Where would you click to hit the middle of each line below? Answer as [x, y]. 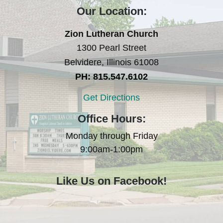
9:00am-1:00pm [111, 149]
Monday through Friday [111, 136]
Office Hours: [111, 118]
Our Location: [111, 11]
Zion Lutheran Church [111, 34]
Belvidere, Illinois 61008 [111, 62]
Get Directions [111, 97]
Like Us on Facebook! [111, 181]
